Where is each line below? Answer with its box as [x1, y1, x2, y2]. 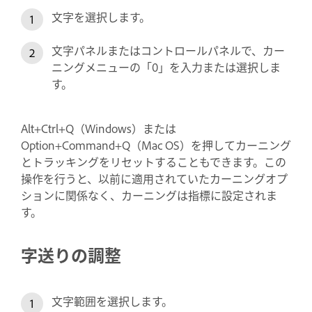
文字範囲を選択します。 [52, 292, 173, 310]
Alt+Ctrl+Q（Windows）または [21, 120, 176, 137]
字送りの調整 [21, 242, 121, 268]
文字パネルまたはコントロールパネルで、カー [52, 42, 285, 59]
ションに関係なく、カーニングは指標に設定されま [21, 187, 277, 204]
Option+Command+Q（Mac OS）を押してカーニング [21, 136, 291, 154]
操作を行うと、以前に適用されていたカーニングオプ [21, 170, 288, 187]
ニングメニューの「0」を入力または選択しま [52, 58, 281, 76]
